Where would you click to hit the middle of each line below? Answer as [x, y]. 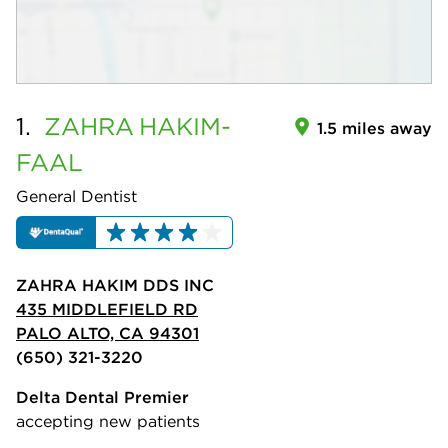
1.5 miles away [374, 128]
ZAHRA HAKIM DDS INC [115, 285]
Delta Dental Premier [102, 397]
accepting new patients [108, 421]
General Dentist [76, 196]
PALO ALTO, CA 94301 [107, 333]
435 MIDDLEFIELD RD [107, 309]
